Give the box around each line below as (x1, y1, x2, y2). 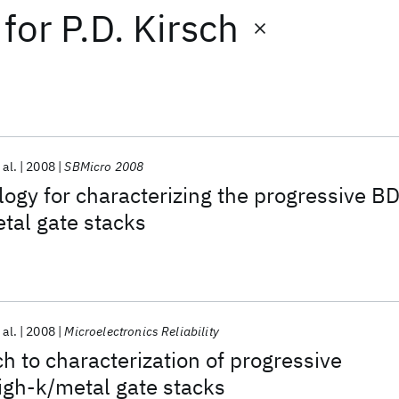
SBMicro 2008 (64, 159, 144, 175)
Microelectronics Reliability (64, 323, 219, 339)
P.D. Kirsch (61, 4, 240, 53)
